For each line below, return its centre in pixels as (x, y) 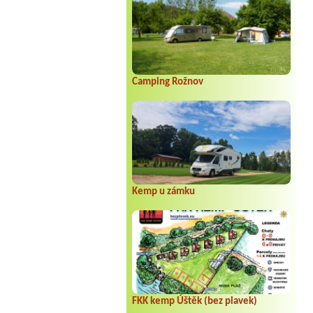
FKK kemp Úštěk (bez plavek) (194, 301)
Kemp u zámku (163, 191)
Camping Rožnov (167, 82)
